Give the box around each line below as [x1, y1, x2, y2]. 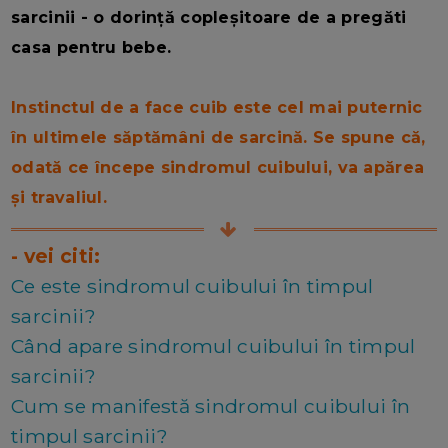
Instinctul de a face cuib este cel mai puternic [11, 98, 423, 118]
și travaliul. [11, 188, 107, 208]
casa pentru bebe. [11, 38, 172, 58]
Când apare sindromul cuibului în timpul [11, 334, 416, 359]
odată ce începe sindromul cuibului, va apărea [11, 158, 425, 178]
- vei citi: [11, 244, 101, 269]
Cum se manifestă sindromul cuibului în [11, 394, 411, 419]
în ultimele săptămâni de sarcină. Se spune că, [11, 128, 426, 148]
